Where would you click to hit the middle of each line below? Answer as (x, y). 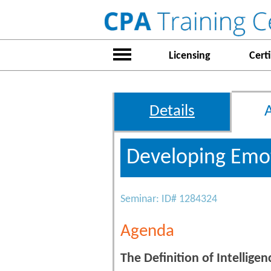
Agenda (147, 231)
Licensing (189, 56)
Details (172, 112)
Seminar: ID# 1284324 (169, 199)
